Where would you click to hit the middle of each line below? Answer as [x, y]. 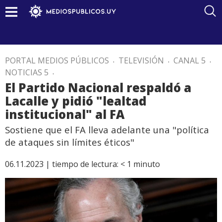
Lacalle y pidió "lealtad [76, 101]
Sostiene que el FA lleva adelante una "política [107, 130]
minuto [147, 164]
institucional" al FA [65, 114]
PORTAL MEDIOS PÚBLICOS [57, 60]
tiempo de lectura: [85, 164]
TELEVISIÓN [141, 60]
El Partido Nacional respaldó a [98, 87]
